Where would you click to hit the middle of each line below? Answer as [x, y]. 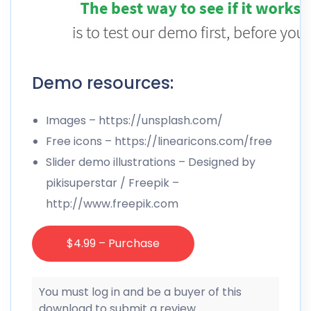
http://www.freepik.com [112, 203]
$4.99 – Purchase [113, 243]
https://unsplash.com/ [161, 120]
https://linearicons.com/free [193, 141]
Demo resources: [103, 83]
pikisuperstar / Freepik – [112, 183]
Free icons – [80, 141]
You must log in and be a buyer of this [140, 292]
